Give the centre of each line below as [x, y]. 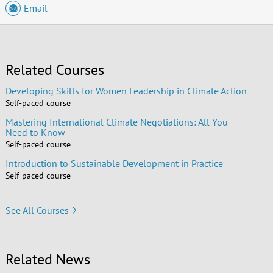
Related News [48, 260]
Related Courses [55, 70]
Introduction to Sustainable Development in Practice [114, 164]
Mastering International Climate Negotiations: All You [116, 122]
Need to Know [35, 133]
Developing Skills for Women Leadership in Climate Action [126, 91]
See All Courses [37, 210]
